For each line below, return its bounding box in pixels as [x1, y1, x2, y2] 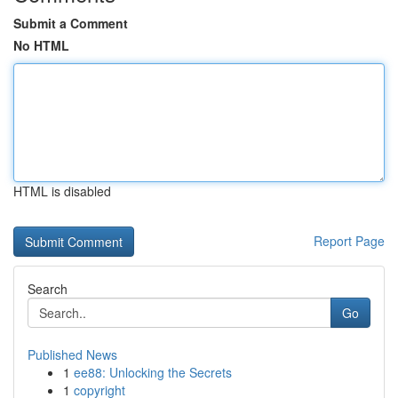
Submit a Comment [13, 14, 128, 32]
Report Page [314, 232, 385, 250]
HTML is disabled [13, 182, 111, 200]
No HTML [13, 36, 69, 54]
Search [28, 280, 68, 298]
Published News [28, 346, 117, 363]
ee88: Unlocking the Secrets [74, 363, 232, 381]
